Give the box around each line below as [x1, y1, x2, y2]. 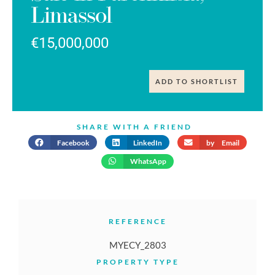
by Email [206, 137, 240, 147]
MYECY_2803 [109, 239, 166, 250]
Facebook [56, 137, 90, 147]
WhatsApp [130, 157, 166, 166]
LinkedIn [133, 137, 163, 147]
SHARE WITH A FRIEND [77, 122, 192, 131]
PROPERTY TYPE [96, 257, 179, 266]
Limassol [31, 6, 112, 28]
